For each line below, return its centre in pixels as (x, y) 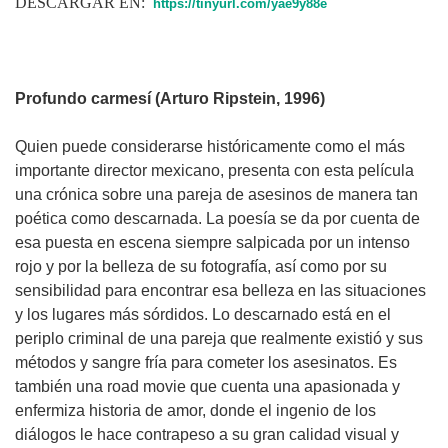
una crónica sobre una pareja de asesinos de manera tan (216, 195)
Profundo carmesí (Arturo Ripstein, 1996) (170, 99)
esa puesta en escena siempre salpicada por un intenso (212, 243)
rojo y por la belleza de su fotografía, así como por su (201, 267)
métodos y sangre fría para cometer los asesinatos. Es (206, 363)
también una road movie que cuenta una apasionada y (207, 387)
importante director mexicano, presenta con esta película (214, 171)
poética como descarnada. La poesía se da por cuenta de (217, 219)
